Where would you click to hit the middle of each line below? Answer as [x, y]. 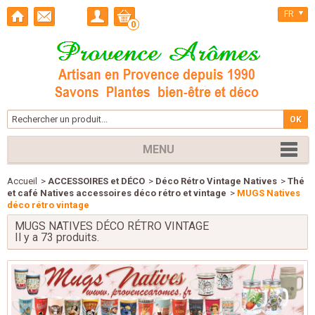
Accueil [22, 181]
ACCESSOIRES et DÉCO [96, 181]
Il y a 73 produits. [57, 237]
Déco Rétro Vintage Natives [216, 181]
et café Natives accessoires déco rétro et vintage [117, 193]
